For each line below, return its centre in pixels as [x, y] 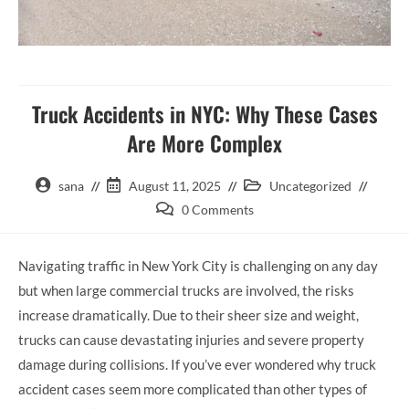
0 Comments [217, 209]
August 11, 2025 [174, 185]
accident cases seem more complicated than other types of [193, 389]
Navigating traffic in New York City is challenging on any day [198, 266]
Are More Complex [204, 143]
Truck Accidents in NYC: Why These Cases [204, 114]
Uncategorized [310, 185]
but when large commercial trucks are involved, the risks [186, 291]
